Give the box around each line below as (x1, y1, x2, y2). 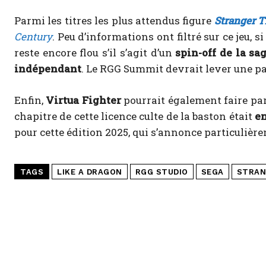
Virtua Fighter (46, 93, 121, 107)
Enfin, (14, 93, 46, 107)
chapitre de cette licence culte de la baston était (14, 109, 255, 123)
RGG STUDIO (135, 167, 188, 177)
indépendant (14, 62, 81, 76)
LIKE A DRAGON (57, 167, 122, 177)
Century (14, 30, 52, 44)
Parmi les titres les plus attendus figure (14, 14, 214, 28)
